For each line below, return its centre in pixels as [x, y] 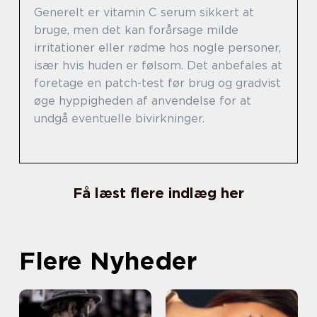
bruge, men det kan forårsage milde [136, 30]
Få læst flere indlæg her [158, 193]
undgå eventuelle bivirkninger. [119, 119]
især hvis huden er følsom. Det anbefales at [158, 65]
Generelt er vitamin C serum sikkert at [144, 12]
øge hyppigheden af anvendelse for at [143, 101]
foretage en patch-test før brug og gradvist [157, 83]
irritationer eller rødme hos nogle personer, [157, 48]
